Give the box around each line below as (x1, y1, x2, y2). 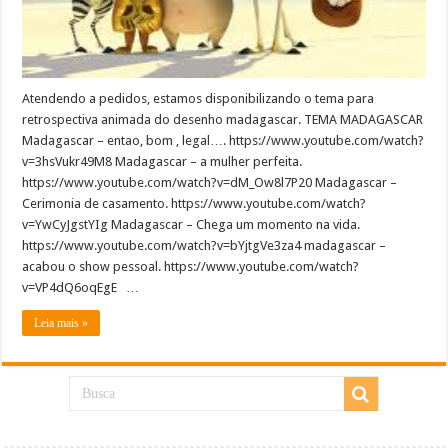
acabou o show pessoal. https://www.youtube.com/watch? (22, 259, 360, 275)
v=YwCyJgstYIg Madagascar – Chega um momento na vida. (22, 217, 361, 233)
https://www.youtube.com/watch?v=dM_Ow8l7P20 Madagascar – (22, 175, 398, 191)
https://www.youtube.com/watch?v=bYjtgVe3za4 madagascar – (22, 238, 387, 254)
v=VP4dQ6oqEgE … (22, 280, 140, 296)
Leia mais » (34, 316, 89, 331)
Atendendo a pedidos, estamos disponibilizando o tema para (22, 91, 375, 107)
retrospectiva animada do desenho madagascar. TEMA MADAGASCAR (22, 112, 424, 128)
